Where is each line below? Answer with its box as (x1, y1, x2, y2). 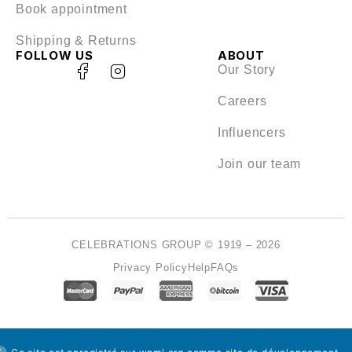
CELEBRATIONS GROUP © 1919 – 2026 (71, 239, 280, 251)
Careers (217, 94, 267, 108)
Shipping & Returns (16, 34, 137, 47)
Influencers (217, 126, 286, 139)
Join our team (217, 157, 302, 170)
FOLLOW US (16, 48, 93, 63)
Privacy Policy (112, 261, 188, 273)
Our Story (217, 63, 277, 76)
